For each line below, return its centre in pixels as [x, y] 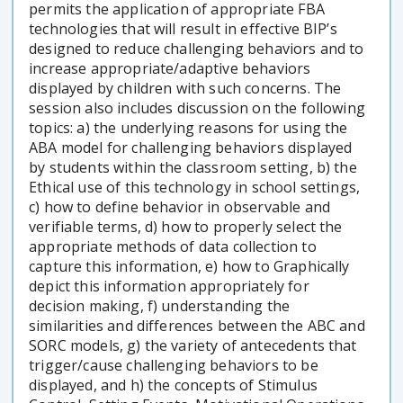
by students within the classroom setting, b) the [193, 167]
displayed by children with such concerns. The [185, 88]
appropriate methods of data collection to [173, 246]
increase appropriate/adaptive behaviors [170, 68]
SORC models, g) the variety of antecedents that [193, 345]
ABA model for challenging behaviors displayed [191, 147]
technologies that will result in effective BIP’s [183, 28]
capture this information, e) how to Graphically [189, 266]
